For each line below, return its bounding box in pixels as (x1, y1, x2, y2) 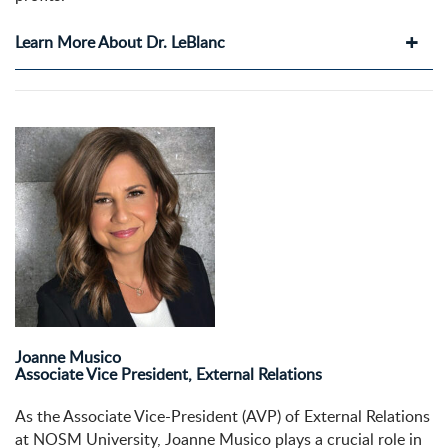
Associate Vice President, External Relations (15, 363, 322, 386)
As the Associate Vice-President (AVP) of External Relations (15, 405, 430, 428)
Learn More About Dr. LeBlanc (15, 31, 225, 54)
